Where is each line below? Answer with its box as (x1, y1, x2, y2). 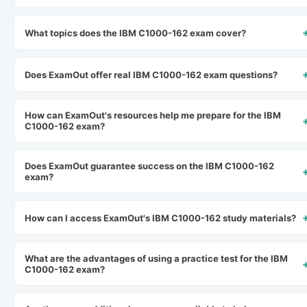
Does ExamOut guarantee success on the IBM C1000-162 (25, 160, 274, 171)
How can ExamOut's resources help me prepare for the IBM (25, 110, 281, 121)
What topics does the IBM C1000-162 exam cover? (25, 27, 246, 38)
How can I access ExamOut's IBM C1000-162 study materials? (25, 212, 296, 223)
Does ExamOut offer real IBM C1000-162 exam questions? (25, 69, 278, 80)
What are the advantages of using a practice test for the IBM (25, 253, 288, 264)
